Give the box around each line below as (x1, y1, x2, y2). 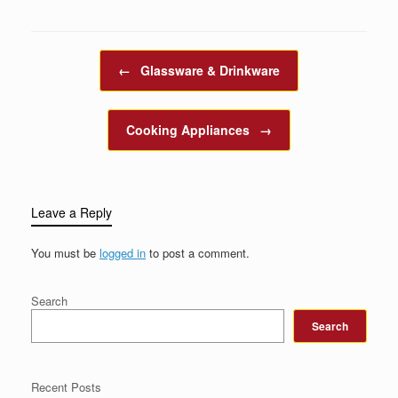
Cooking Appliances (126, 120, 253, 139)
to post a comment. (146, 243, 250, 261)
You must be (31, 243, 99, 261)
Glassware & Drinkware (137, 60, 280, 79)
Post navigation (31, 49, 111, 67)
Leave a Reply (31, 203, 112, 221)
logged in (99, 243, 146, 261)
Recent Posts (31, 378, 101, 395)
